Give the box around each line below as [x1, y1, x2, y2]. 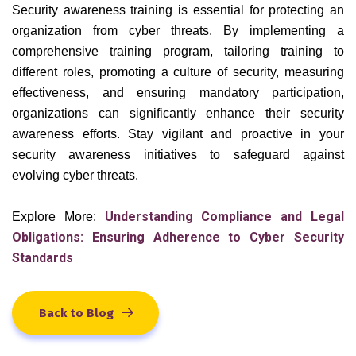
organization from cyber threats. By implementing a [12, 23, 344, 37]
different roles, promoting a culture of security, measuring [12, 64, 344, 79]
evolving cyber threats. [12, 168, 138, 182]
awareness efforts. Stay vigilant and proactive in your [12, 126, 344, 141]
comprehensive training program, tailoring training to [12, 44, 344, 58]
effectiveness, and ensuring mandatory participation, [12, 85, 344, 99]
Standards [12, 250, 73, 265]
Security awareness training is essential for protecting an [12, 2, 344, 17]
